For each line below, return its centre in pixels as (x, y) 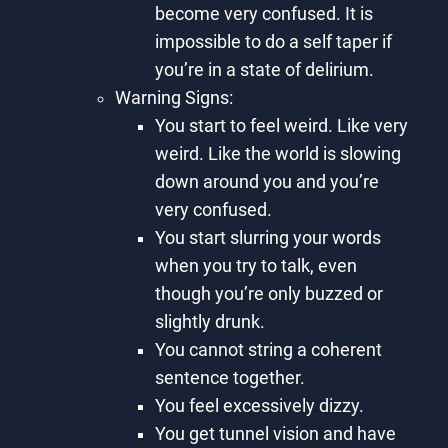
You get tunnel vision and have (275, 433)
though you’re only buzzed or (268, 293)
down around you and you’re (266, 181)
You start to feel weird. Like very (281, 125)
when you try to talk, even (255, 265)
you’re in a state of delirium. (264, 69)
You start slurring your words (267, 237)
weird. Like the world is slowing (277, 153)
